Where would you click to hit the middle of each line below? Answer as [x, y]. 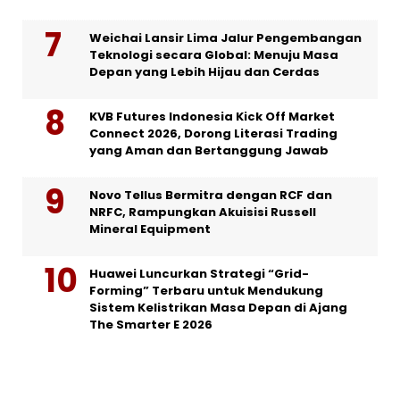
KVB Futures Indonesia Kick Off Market [212, 117]
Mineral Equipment [150, 229]
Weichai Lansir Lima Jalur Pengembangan [225, 38]
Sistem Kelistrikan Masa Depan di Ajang [218, 308]
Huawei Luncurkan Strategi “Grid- [199, 274]
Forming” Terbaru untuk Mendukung [206, 291]
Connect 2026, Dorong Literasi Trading [213, 134]
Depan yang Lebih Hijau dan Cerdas [204, 72]
